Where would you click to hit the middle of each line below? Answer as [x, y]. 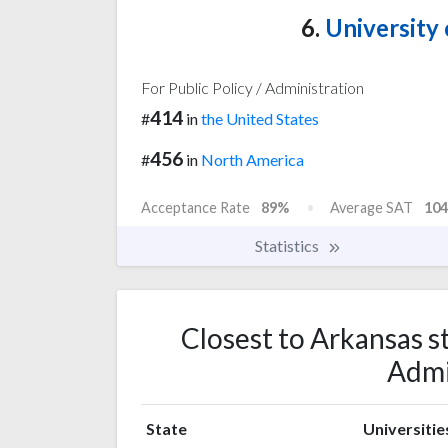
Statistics [288, 245]
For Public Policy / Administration [252, 88]
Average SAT [371, 207]
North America [252, 159]
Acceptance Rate [195, 207]
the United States [260, 119]
